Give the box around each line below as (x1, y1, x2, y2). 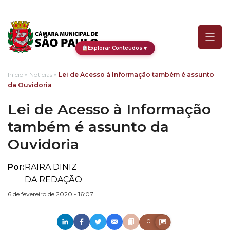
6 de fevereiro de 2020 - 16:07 (8, 190, 93, 198)
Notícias (29, 71, 52, 79)
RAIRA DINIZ (25, 162, 77, 172)
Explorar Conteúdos (88, 45, 143, 51)
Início (8, 71, 23, 79)
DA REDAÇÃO (25, 175, 82, 184)
